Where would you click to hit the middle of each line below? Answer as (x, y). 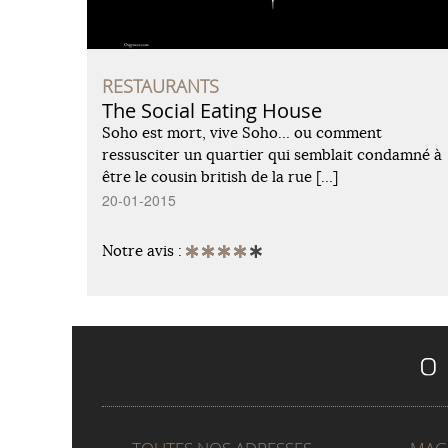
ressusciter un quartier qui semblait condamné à (272, 154)
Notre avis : (144, 250)
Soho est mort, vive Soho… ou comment (242, 132)
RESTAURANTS (160, 85)
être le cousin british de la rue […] (220, 176)
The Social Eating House (212, 110)
